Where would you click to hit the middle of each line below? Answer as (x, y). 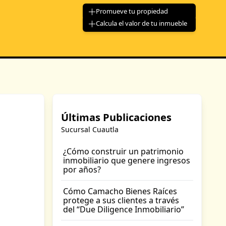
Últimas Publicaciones (116, 117)
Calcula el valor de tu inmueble (142, 23)
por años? (82, 169)
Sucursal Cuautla (90, 129)
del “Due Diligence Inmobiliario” (124, 209)
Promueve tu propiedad (132, 11)
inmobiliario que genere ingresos (127, 160)
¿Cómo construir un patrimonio (123, 151)
